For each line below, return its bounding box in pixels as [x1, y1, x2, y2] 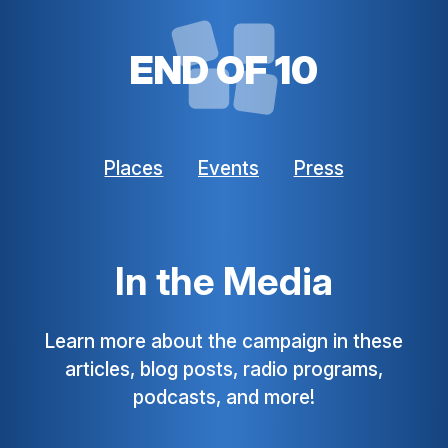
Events [198, 155, 259, 180]
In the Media [115, 258, 333, 305]
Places [104, 155, 164, 180]
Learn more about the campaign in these [45, 329, 403, 354]
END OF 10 [130, 47, 318, 94]
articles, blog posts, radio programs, [65, 357, 383, 382]
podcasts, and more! [133, 385, 315, 410]
